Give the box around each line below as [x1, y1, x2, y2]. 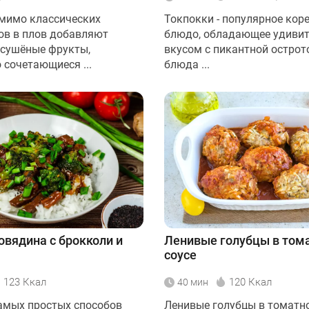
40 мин [177, 276, 208, 288]
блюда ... [164, 57, 210, 71]
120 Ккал [229, 275, 272, 288]
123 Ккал [3, 275, 46, 288]
